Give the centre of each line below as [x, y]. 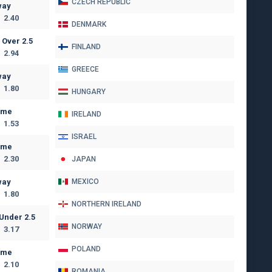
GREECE [85, 70]
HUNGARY [89, 92]
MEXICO [85, 182]
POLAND [86, 249]
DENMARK [89, 25]
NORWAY [87, 227]
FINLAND [86, 47]
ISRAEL [84, 137]
